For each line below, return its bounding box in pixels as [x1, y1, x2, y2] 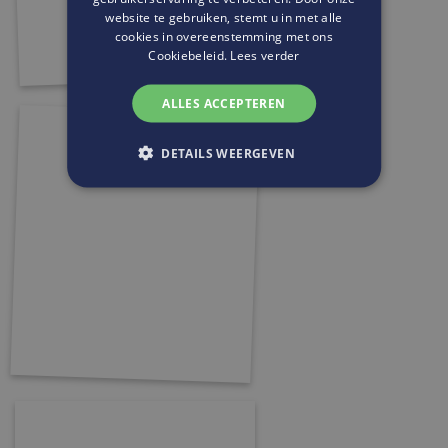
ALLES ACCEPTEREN [162, 94, 286, 112]
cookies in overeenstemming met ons [114, 27, 334, 45]
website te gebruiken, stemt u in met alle [105, 8, 343, 26]
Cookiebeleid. [148, 46, 231, 64]
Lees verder [230, 46, 300, 64]
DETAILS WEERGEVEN [161, 144, 296, 162]
